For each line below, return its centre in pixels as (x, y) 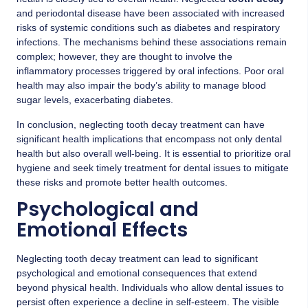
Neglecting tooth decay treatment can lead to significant (137, 259)
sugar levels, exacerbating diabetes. (95, 100)
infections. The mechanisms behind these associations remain (152, 42)
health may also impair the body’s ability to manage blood (141, 86)
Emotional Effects (102, 230)
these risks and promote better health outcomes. (122, 182)
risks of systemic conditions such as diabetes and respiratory (148, 28)
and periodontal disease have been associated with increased (151, 13)
